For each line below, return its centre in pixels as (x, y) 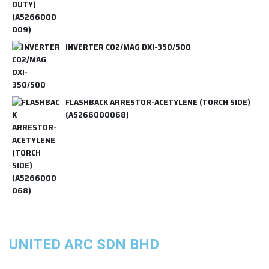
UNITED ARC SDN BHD (84, 244)
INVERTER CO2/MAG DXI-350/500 (128, 47)
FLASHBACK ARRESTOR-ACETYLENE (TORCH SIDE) (158, 102)
